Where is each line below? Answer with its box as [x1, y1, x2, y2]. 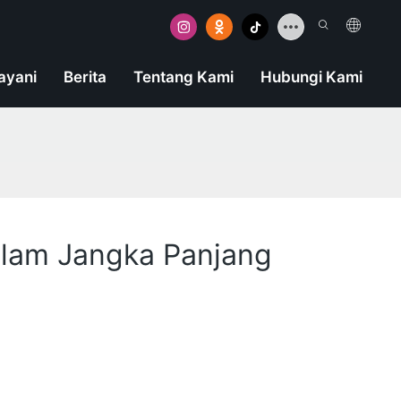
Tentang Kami [132, 68, 234, 87]
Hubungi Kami [260, 68, 363, 87]
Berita [63, 68, 107, 87]
